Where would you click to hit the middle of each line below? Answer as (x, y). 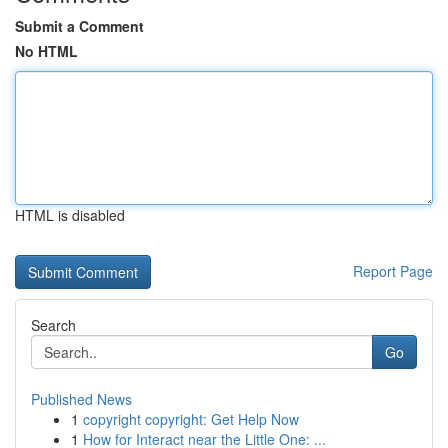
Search (53, 325)
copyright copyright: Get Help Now (191, 419)
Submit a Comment (79, 26)
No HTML (46, 51)
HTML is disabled (70, 215)
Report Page (393, 271)
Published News (81, 399)
